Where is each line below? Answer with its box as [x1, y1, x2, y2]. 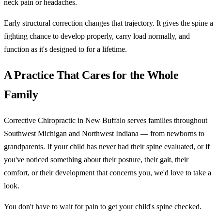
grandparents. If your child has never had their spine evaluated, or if [4, 142, 210, 151]
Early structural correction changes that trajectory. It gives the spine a [4, 19, 213, 28]
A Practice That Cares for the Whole [4, 68, 179, 81]
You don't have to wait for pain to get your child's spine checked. [4, 202, 201, 211]
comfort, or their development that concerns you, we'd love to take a [4, 168, 211, 177]
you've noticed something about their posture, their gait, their [4, 155, 188, 164]
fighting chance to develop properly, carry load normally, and [4, 32, 190, 41]
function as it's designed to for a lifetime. [4, 45, 127, 54]
